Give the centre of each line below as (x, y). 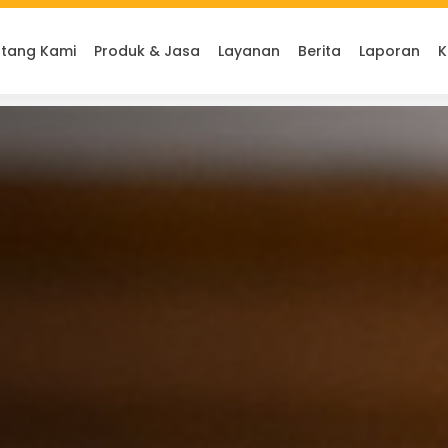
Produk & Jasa (147, 51)
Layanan (249, 51)
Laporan (389, 51)
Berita (319, 51)
